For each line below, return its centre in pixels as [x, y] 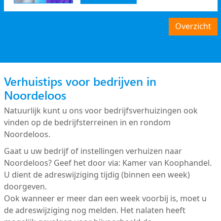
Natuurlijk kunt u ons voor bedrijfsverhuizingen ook [101, 111]
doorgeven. [25, 187]
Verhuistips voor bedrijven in [80, 81]
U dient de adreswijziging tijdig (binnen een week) [97, 175]
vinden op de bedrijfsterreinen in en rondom [87, 123]
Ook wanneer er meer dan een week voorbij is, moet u [105, 199]
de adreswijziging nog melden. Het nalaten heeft [94, 210]
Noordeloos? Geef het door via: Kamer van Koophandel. [108, 163]
